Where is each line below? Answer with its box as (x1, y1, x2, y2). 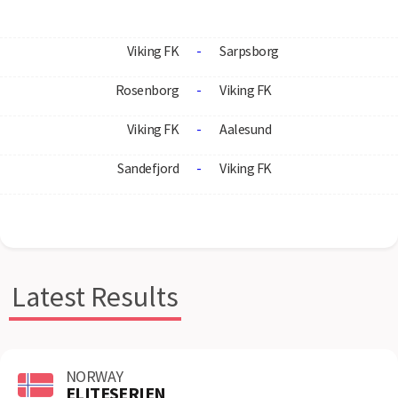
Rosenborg (115, 81, 179, 99)
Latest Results (12, 279, 179, 314)
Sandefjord (117, 159, 179, 177)
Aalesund (219, 120, 271, 138)
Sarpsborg (219, 42, 279, 60)
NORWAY (66, 365, 123, 386)
